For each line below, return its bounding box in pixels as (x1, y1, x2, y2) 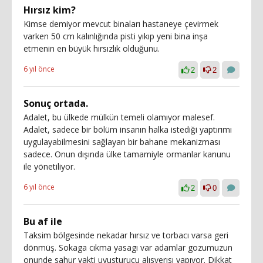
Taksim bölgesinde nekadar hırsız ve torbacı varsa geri (23, 229, 228, 241)
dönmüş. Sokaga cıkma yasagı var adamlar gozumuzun (23, 241, 232, 253)
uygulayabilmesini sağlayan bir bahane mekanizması (23, 136, 220, 147)
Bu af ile (23, 214, 62, 228)
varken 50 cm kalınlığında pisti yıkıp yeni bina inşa (23, 30, 208, 42)
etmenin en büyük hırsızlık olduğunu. (23, 42, 160, 54)
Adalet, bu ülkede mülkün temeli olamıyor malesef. (23, 111, 215, 123)
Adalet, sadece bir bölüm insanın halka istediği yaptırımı (23, 123, 232, 135)
